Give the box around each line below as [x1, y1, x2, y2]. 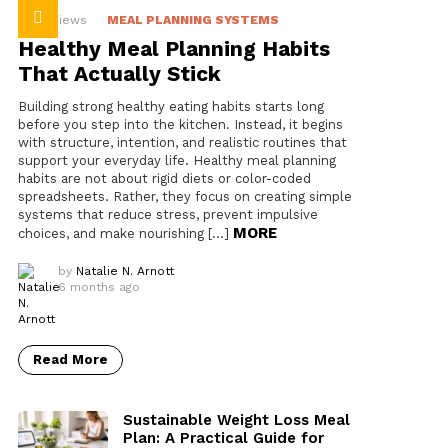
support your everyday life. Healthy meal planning [18, 153, 336, 169]
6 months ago [58, 280, 140, 295]
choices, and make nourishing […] [18, 226, 233, 242]
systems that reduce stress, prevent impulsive [18, 207, 318, 223]
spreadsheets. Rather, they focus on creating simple [18, 189, 352, 205]
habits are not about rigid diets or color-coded [18, 171, 311, 187]
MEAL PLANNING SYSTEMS [107, 13, 279, 28]
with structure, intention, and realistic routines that [18, 135, 347, 151]
